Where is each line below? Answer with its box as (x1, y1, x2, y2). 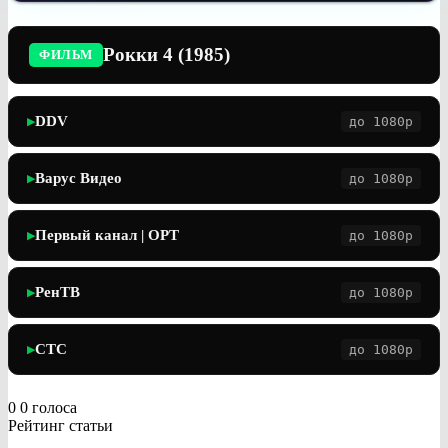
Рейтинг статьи (8, 416, 113, 434)
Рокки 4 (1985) (102, 43, 230, 65)
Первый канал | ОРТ (35, 226, 179, 243)
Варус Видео (35, 169, 122, 186)
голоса (32, 398, 77, 416)
